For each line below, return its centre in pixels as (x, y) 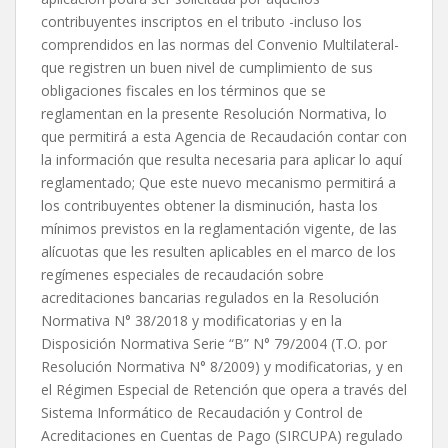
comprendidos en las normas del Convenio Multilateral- (220, 45)
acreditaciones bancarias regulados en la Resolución (210, 298)
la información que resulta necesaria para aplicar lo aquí (221, 160)
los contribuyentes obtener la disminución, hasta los (209, 206)
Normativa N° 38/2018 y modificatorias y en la (191, 321)
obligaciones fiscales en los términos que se (183, 91)
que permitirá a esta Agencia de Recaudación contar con (224, 137)
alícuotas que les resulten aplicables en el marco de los (218, 252)
